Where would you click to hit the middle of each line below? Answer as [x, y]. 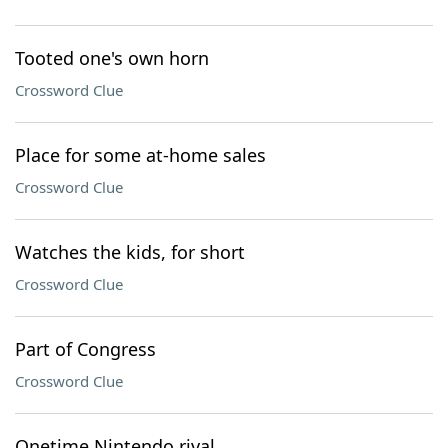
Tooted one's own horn [112, 58]
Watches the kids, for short [130, 252]
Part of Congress [85, 349]
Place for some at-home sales [140, 155]
